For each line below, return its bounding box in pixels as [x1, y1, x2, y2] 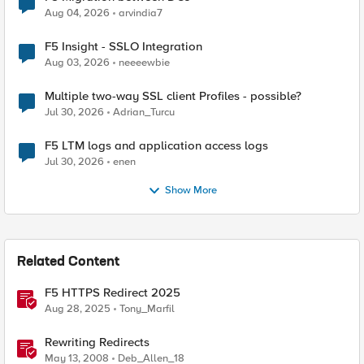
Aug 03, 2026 [45, 56, 110, 69]
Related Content [17, 256, 119, 269]
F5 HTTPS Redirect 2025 [45, 285, 180, 300]
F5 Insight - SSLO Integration [45, 39, 202, 54]
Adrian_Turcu [113, 106, 175, 119]
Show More [164, 184, 217, 197]
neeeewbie [119, 56, 170, 69]
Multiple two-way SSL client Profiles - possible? [45, 89, 301, 103]
